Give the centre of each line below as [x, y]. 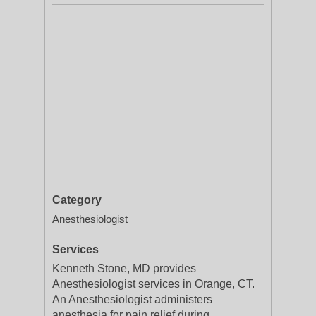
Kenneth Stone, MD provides [124, 268]
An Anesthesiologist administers [132, 299]
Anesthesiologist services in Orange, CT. [153, 284]
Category [77, 200]
